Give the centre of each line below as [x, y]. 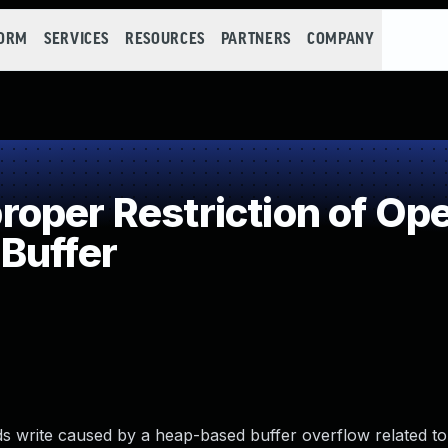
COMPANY [340, 39]
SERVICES [76, 39]
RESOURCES [165, 39]
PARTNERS [255, 39]
